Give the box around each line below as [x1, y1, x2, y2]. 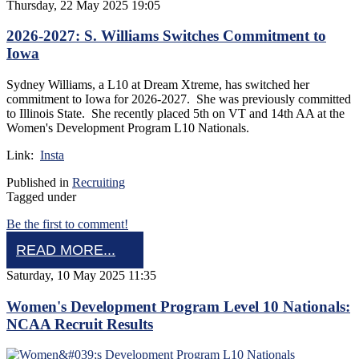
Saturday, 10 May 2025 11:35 [6, 268, 156, 282]
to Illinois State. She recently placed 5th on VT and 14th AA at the [6, 107, 345, 120]
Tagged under [6, 190, 76, 204]
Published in [6, 175, 69, 189]
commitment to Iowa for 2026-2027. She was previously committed [6, 92, 351, 106]
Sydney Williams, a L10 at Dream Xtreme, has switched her [6, 78, 309, 91]
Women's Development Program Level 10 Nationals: [6, 297, 350, 315]
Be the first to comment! [6, 217, 128, 231]
